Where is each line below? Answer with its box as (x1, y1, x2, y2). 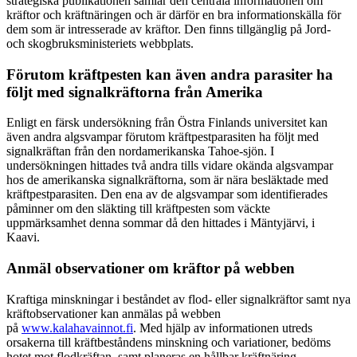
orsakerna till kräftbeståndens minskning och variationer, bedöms (6, 335, 331, 349)
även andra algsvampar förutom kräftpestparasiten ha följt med (6, 130, 319, 144)
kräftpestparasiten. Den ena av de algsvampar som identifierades (6, 187, 328, 202)
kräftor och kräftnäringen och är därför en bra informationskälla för (6, 7, 341, 22)
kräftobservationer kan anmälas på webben (6, 306, 221, 320)
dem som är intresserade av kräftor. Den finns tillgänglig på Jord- (6, 22, 331, 36)
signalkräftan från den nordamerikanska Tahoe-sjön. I (6, 144, 274, 159)
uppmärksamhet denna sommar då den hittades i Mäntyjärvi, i (6, 216, 315, 230)
